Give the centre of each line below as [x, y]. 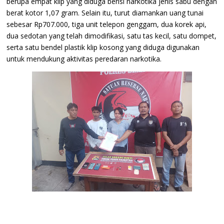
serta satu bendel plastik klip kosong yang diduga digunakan [103, 47]
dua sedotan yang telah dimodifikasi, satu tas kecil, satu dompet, [112, 35]
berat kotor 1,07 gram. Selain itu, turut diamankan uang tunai [105, 12]
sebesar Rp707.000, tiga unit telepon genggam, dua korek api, [107, 24]
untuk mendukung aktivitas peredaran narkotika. [84, 58]
